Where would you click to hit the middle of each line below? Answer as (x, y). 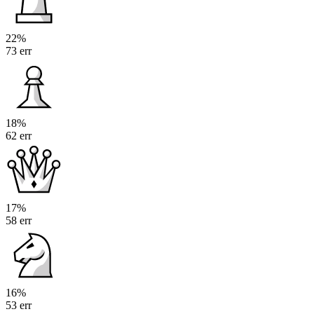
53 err (19, 306)
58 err (19, 221)
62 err (19, 136)
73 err (19, 51)
